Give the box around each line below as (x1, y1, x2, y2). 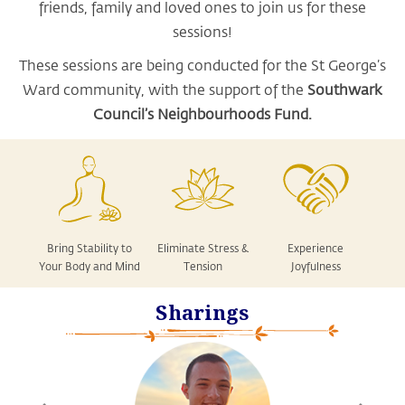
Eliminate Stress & (156, 240, 249, 255)
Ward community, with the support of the (23, 80, 307, 99)
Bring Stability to (47, 240, 132, 255)
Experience (287, 240, 344, 255)
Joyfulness (290, 259, 341, 273)
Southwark (307, 80, 382, 99)
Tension (183, 259, 222, 273)
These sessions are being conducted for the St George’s (19, 55, 386, 74)
